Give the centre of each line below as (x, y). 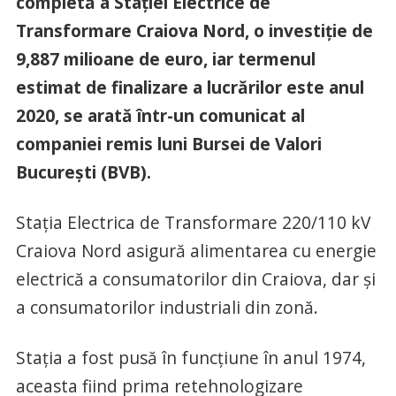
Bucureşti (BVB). (85, 171)
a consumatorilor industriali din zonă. (167, 307)
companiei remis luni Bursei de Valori (168, 143)
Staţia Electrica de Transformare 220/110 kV (193, 222)
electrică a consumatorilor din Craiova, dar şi (195, 278)
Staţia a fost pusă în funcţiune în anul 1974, (190, 357)
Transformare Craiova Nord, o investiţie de (194, 30)
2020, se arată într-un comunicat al (160, 115)
